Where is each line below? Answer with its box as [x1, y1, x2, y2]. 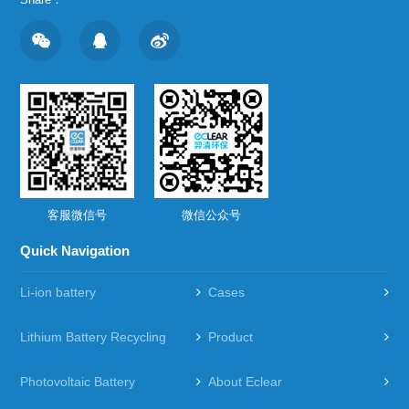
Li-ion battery [20, 284, 97, 299]
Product [208, 329, 254, 344]
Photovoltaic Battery [20, 373, 136, 389]
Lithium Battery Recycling [20, 329, 167, 344]
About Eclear [208, 373, 283, 389]
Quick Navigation [20, 242, 131, 258]
